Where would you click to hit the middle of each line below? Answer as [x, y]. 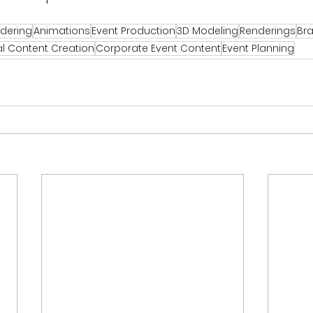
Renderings [268, 31]
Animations [62, 31]
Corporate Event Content [158, 49]
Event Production [133, 31]
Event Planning [258, 49]
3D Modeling [208, 31]
